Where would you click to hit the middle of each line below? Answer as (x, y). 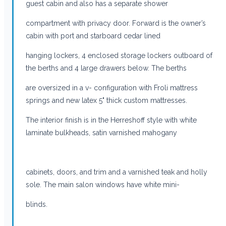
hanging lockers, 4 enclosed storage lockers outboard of (119, 55)
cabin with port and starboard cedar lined (93, 36)
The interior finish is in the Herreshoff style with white (111, 120)
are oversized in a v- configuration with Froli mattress (112, 88)
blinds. (37, 204)
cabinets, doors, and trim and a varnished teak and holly (117, 172)
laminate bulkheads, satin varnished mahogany (101, 132)
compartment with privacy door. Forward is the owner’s (116, 23)
